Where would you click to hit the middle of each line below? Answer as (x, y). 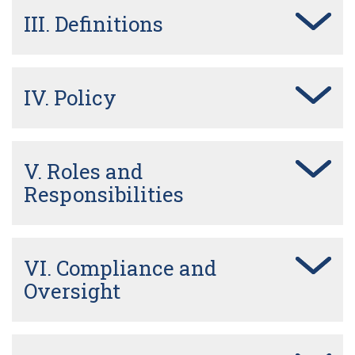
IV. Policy (70, 97)
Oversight (72, 290)
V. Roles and (83, 171)
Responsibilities (104, 194)
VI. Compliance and (120, 267)
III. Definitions (94, 23)
